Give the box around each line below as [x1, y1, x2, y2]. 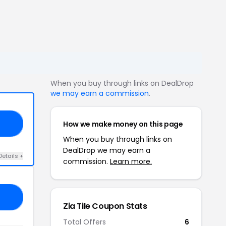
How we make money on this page [63, 119, 183, 129]
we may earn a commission [50, 88, 149, 98]
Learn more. [110, 156, 152, 166]
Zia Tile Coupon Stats [63, 200, 147, 212]
